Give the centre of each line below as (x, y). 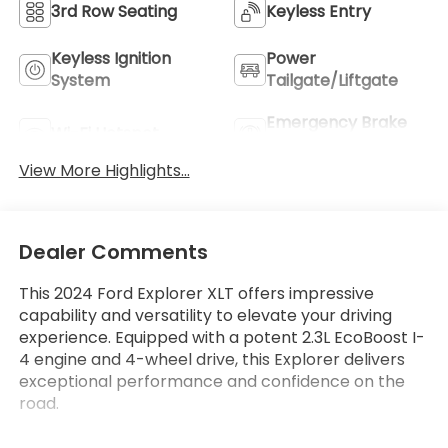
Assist (288, 144)
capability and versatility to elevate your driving (205, 316)
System (80, 80)
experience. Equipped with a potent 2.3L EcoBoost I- (221, 338)
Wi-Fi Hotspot (104, 133)
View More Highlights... (104, 170)
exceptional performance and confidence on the (211, 382)
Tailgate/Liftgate (332, 80)
